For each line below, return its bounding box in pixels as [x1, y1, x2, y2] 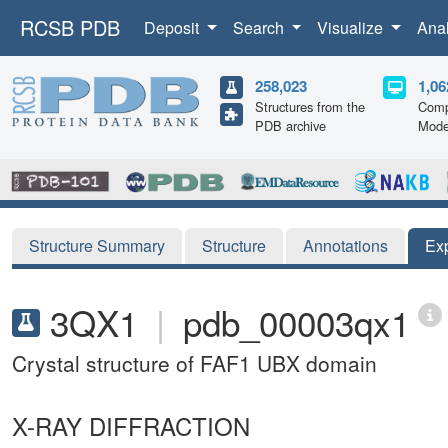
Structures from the [255, 97, 365, 116]
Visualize [317, 16, 388, 39]
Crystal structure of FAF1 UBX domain [12, 347, 377, 378]
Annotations [303, 233, 388, 257]
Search [232, 16, 288, 39]
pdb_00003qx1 [183, 296, 410, 347]
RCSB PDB [20, 13, 120, 42]
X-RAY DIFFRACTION [12, 407, 250, 443]
